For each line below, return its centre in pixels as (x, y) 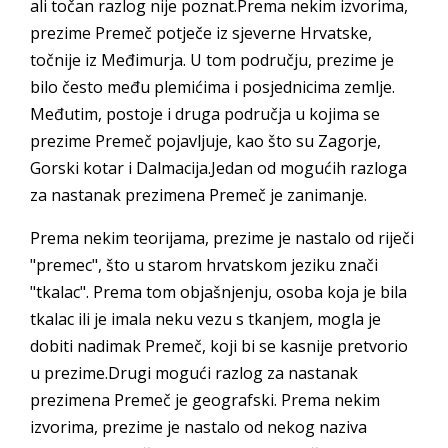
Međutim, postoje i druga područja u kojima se (205, 114)
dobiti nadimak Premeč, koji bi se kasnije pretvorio (219, 346)
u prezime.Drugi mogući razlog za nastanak (194, 373)
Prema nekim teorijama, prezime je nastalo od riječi (222, 238)
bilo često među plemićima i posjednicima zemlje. (212, 87)
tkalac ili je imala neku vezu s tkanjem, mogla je (205, 319)
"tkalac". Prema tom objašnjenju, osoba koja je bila (218, 292)
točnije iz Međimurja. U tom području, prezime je (212, 60)
